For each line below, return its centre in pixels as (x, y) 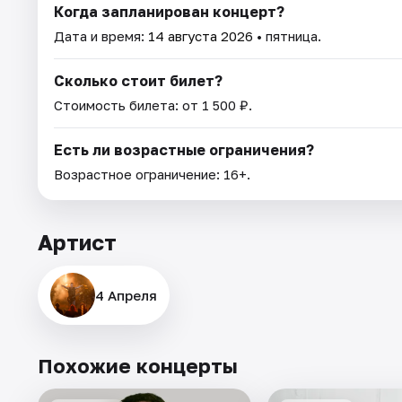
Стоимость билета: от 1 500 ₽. (153, 105)
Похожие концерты (138, 366)
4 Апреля (126, 296)
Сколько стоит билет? (138, 81)
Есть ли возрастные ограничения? (184, 150)
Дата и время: (101, 36)
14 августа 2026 (201, 36)
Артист (77, 242)
